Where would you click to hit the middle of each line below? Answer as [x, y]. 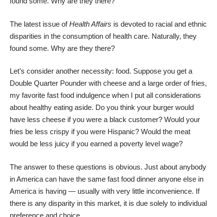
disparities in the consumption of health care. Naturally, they [103, 36]
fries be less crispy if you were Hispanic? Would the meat [100, 132]
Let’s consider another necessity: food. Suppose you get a [101, 71]
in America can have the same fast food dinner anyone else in [107, 179]
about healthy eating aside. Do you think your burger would [102, 107]
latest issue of [46, 24]
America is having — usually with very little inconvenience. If [105, 191]
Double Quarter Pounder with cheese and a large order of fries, [108, 83]
